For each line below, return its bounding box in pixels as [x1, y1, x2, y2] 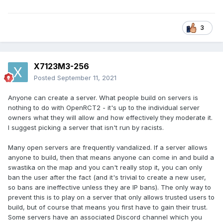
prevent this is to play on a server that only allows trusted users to [8, 193, 215, 202]
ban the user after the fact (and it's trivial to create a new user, [8, 173, 206, 182]
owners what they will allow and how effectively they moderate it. [8, 113, 213, 122]
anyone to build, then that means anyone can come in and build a [8, 153, 214, 162]
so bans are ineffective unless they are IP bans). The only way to [8, 183, 211, 192]
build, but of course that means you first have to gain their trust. [8, 203, 208, 212]
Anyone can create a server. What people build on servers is [8, 94, 198, 102]
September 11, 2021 [57, 74, 116, 82]
